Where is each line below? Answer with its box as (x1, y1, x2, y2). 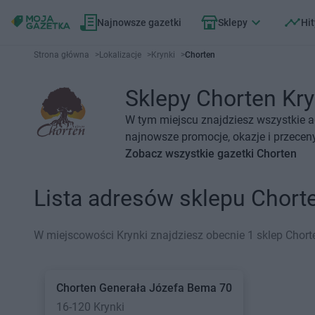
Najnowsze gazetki (97, 17, 181, 28)
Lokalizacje (99, 50, 141, 60)
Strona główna (34, 50, 89, 60)
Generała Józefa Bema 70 (99, 281, 232, 295)
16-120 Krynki (56, 300, 124, 314)
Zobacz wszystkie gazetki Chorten (124, 147, 297, 160)
